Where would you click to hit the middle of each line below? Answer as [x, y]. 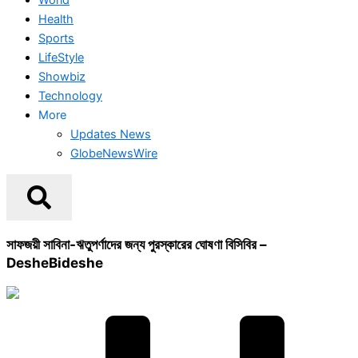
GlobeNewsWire [114, 153]
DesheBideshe [55, 262]
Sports [56, 38]
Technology [70, 95]
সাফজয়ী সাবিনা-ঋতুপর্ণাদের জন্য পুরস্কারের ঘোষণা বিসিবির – [137, 244]
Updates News [111, 134]
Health [56, 19]
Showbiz [62, 76]
